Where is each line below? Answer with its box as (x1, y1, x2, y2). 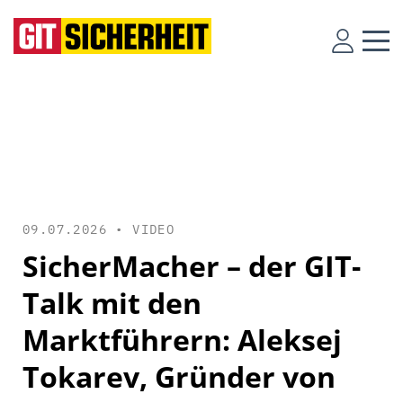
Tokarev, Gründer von (22, 357, 336, 396)
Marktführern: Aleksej (22, 320, 342, 359)
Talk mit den (22, 283, 201, 322)
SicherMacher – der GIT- (22, 246, 361, 285)
